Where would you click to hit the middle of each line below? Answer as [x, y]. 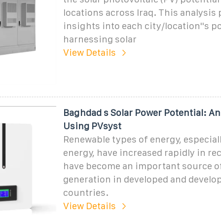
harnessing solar [100, 39]
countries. [86, 192]
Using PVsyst [92, 126]
